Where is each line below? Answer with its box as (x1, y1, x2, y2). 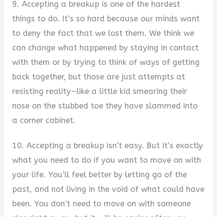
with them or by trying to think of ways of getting (12, 57, 200, 67)
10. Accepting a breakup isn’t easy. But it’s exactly (12, 141, 203, 151)
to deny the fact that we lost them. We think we (12, 28, 195, 38)
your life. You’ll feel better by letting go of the (12, 170, 187, 180)
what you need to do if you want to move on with (12, 155, 201, 165)
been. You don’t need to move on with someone (12, 199, 191, 209)
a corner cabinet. (12, 115, 76, 125)
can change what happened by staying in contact (12, 43, 199, 52)
